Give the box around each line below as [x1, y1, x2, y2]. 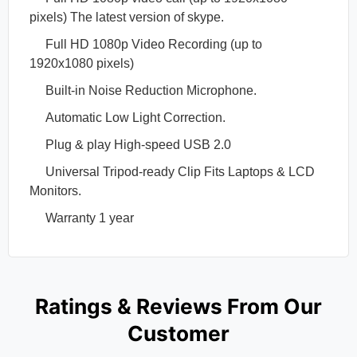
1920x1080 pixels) [29, 57, 135, 71]
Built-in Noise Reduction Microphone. [29, 84, 257, 98]
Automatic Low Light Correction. [29, 111, 226, 125]
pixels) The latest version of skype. [29, 10, 228, 25]
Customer [127, 321, 229, 347]
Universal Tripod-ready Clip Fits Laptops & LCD [29, 165, 316, 179]
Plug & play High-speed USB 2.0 [29, 138, 235, 152]
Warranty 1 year [29, 211, 135, 226]
